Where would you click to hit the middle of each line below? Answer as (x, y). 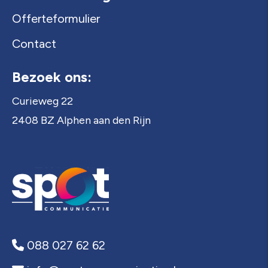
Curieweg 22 (42, 101)
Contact (34, 44)
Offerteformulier (56, 19)
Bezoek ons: (51, 77)
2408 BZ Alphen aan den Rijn (81, 120)
